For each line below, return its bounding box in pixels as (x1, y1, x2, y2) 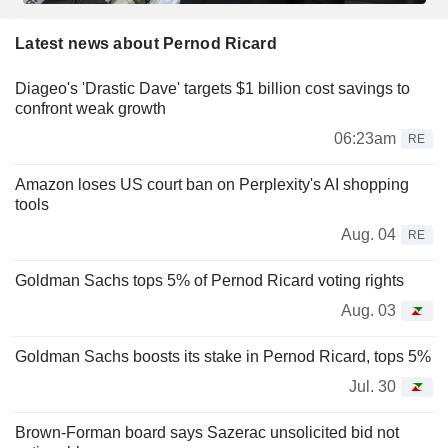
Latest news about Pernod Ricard (15, 34, 277, 52)
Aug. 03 (341, 301, 396, 319)
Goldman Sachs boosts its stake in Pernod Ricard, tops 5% (15, 347, 431, 365)
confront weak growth (15, 99, 166, 117)
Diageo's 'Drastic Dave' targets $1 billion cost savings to (15, 79, 410, 97)
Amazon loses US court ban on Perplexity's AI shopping (15, 175, 409, 193)
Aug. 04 (341, 225, 396, 243)
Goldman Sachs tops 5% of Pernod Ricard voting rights (15, 271, 404, 289)
